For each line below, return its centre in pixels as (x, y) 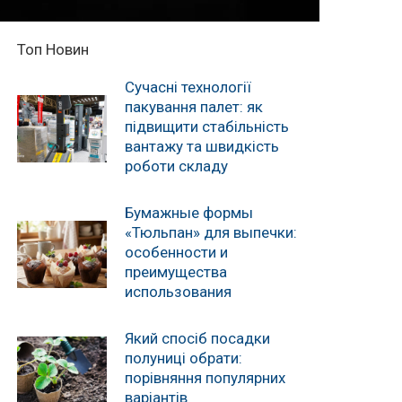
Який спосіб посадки (198, 338)
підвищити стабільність (207, 127)
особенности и (177, 252)
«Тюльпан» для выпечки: (211, 232)
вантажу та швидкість (202, 146)
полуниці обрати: (184, 358)
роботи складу (177, 166)
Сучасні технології (188, 87)
